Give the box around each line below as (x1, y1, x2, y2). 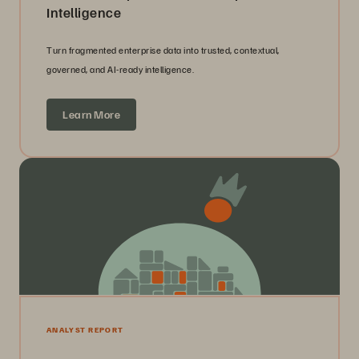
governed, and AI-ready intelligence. (46, 63, 196, 76)
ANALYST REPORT (46, 325, 124, 335)
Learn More (63, 107, 120, 122)
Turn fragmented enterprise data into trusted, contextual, (46, 44, 280, 57)
